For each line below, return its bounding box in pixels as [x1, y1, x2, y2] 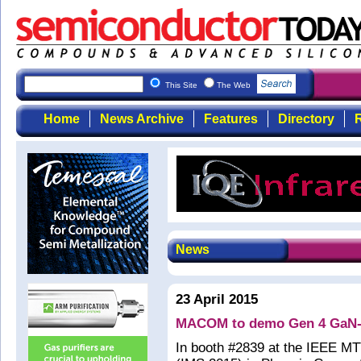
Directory [277, 112, 334, 126]
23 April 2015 [176, 292, 258, 307]
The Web [217, 81, 253, 89]
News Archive [99, 112, 184, 126]
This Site [165, 81, 200, 89]
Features [203, 112, 258, 126]
